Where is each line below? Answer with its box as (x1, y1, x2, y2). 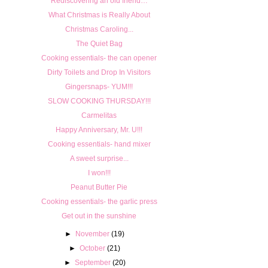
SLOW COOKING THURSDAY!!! (47, 96, 151, 105)
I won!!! (87, 168, 111, 177)
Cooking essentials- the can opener (41, 53, 157, 62)
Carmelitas (81, 111, 117, 120)
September (74, 258, 111, 267)
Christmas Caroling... (65, 25, 133, 33)
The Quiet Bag (75, 39, 123, 48)
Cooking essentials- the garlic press (41, 197, 157, 206)
